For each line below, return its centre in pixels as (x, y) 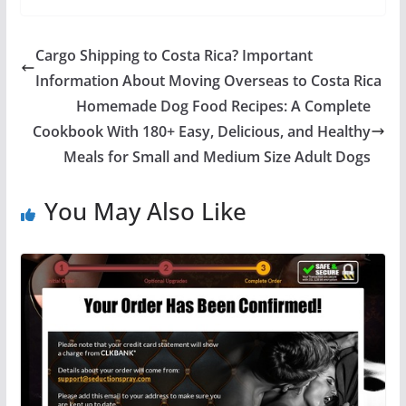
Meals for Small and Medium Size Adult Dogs (217, 157)
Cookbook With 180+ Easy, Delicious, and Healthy (202, 132)
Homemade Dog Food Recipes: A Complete (224, 106)
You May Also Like (145, 212)
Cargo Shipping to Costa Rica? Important (174, 56)
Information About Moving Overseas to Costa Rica (208, 81)
